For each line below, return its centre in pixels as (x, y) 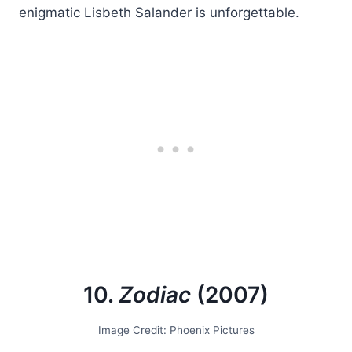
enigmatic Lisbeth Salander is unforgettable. (159, 12)
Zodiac (155, 294)
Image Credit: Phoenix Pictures (176, 330)
